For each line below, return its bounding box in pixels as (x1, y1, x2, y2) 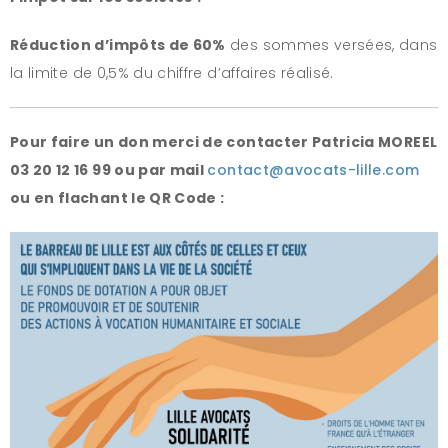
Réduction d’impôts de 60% (10, 34, 226, 55)
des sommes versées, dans (230, 34, 438, 55)
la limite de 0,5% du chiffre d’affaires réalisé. (10, 62, 334, 83)
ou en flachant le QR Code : (10, 187, 225, 208)
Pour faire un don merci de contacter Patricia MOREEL (10, 131, 438, 152)
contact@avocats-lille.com (207, 159, 420, 180)
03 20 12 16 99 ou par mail (10, 159, 208, 180)
